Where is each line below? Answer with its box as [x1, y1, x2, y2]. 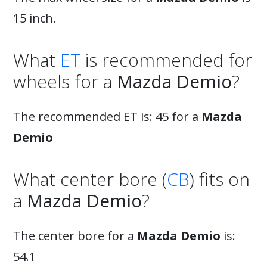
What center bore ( [13, 167, 167, 191]
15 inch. [13, 10, 56, 26]
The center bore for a [13, 228, 137, 244]
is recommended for [80, 48, 252, 72]
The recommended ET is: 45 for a [13, 108, 201, 125]
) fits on [190, 167, 250, 191]
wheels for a [13, 69, 117, 94]
